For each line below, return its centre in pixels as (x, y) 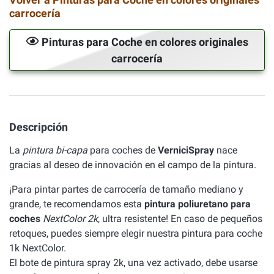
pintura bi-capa (55, 150)
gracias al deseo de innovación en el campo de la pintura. (133, 165)
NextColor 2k (70, 219)
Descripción (39, 127)
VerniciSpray (186, 150)
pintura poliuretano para (198, 204)
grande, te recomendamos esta (77, 204)
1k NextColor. (38, 248)
